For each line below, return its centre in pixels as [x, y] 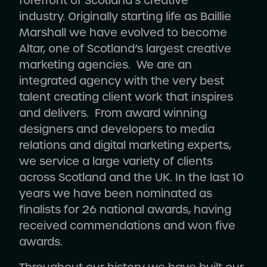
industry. [42, 17]
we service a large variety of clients [116, 162]
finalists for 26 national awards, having [125, 210]
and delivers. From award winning [113, 113]
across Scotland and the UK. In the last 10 [131, 178]
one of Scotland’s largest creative [138, 49]
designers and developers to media [117, 129]
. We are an [160, 65]
